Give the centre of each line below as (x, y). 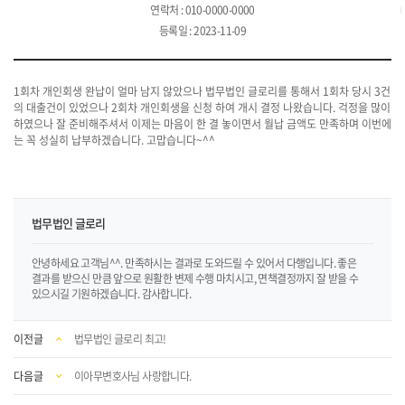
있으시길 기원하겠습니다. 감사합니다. (111, 294)
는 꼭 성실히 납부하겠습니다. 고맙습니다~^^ (114, 140)
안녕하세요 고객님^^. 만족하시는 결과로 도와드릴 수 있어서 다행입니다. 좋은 (194, 263)
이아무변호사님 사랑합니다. (133, 376)
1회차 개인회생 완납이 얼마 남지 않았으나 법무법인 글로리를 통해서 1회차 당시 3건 (202, 91)
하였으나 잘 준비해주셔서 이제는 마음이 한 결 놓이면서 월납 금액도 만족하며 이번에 (202, 124)
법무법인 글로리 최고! (120, 339)
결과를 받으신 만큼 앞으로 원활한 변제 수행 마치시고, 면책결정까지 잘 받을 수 (195, 278)
